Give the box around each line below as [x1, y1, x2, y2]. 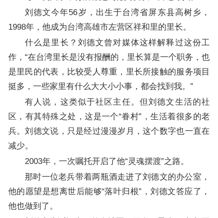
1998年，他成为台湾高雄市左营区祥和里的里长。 [8, 22, 191, 32]
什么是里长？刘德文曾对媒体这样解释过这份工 [24, 37, 210, 47]
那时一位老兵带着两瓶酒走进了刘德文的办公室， [24, 172, 210, 182]
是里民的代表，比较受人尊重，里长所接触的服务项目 [8, 67, 210, 76]
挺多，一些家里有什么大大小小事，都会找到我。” [8, 81, 193, 91]
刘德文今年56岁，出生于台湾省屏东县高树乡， [24, 7, 210, 17]
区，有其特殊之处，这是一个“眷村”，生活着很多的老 [8, 111, 210, 121]
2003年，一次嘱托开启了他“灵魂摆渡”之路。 [24, 156, 189, 166]
